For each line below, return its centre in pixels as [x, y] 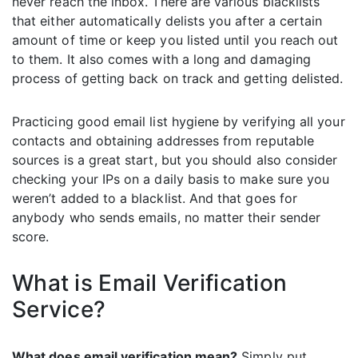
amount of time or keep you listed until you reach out [175, 40]
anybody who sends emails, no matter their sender [167, 218]
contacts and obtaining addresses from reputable [163, 141]
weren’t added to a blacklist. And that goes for [155, 199]
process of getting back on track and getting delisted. [178, 79]
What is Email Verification [150, 283]
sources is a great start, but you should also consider [175, 160]
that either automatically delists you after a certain [167, 21]
